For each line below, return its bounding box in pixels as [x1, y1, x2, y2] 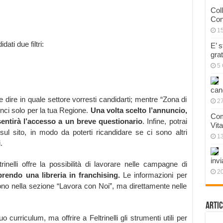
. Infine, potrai [142, 117, 187, 126]
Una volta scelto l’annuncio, [90, 106, 187, 115]
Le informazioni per [120, 171, 187, 180]
